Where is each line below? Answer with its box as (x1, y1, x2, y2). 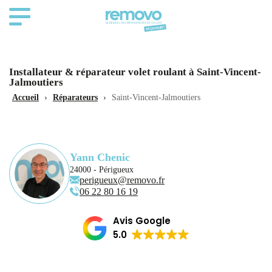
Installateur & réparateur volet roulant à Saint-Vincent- (9, 66, 261, 78)
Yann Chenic (70, 151, 130, 163)
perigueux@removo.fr (80, 175, 165, 185)
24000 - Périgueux (70, 165, 134, 174)
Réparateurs (53, 93, 98, 102)
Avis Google (113, 214, 171, 227)
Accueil (12, 93, 39, 102)
